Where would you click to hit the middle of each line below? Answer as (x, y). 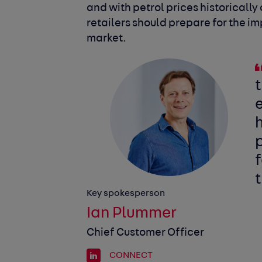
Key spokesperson (126, 194)
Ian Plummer (132, 214)
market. (107, 39)
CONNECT (130, 256)
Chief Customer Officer (146, 233)
